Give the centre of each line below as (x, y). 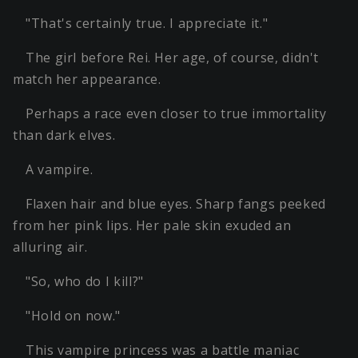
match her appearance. (87, 80)
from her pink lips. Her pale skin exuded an (152, 226)
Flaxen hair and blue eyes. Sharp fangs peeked (176, 204)
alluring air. (50, 247)
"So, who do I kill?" (85, 282)
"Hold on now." (73, 316)
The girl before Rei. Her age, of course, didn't (173, 58)
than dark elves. (64, 135)
